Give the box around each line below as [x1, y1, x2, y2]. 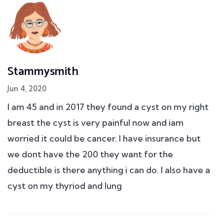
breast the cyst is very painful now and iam [7, 117, 184, 129]
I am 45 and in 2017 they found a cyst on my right [7, 101, 209, 113]
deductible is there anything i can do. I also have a [7, 164, 210, 176]
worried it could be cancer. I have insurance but [7, 133, 201, 145]
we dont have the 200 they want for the [7, 148, 173, 160]
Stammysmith [7, 62, 78, 82]
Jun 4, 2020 [7, 84, 46, 94]
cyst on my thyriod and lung [7, 180, 122, 192]
